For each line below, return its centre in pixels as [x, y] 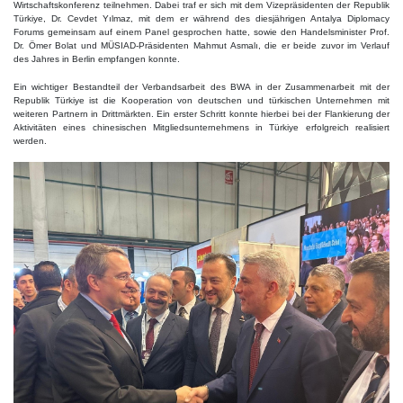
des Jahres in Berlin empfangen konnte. [97, 59]
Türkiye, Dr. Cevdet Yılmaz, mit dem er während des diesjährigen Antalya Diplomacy [201, 19]
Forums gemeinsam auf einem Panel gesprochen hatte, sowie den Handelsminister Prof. [201, 32]
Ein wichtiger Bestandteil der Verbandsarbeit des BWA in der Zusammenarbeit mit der [201, 87]
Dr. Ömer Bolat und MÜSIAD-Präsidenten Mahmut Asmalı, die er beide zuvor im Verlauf [201, 46]
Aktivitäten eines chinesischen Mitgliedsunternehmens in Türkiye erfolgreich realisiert [201, 128]
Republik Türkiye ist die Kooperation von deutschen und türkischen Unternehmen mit [201, 101]
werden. [30, 141]
